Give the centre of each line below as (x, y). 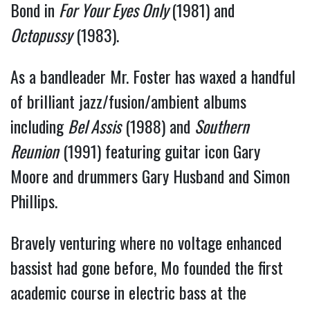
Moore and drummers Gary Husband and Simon (150, 176)
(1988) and (158, 126)
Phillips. (34, 201)
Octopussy (41, 35)
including (39, 126)
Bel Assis (94, 126)
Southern (222, 126)
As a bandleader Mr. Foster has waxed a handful (153, 76)
